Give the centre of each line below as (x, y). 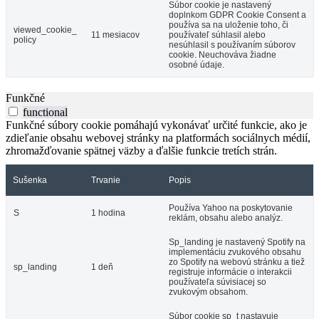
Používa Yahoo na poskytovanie (231, 208)
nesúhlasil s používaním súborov (232, 45)
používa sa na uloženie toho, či (229, 25)
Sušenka (30, 181)
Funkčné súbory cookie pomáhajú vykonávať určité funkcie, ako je (156, 125)
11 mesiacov (115, 35)
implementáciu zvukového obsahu (235, 252)
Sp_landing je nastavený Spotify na (237, 242)
